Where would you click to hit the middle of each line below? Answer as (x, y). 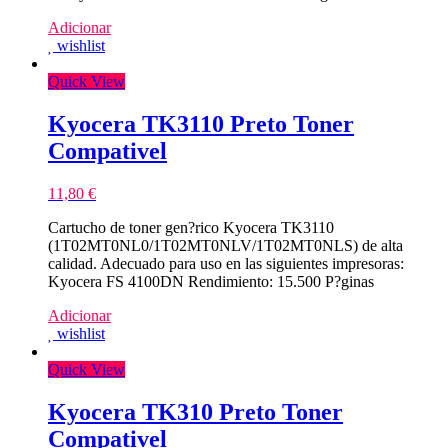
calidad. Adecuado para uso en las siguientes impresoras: (226, 264)
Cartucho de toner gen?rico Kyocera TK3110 (191, 228)
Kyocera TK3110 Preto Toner (201, 124)
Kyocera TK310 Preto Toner (195, 412)
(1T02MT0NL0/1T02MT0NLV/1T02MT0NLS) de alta (225, 246)
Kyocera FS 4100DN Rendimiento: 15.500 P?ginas (211, 282)
